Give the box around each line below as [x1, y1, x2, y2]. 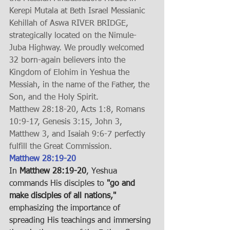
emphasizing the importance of [9, 204, 123, 213]
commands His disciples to [9, 180, 107, 188]
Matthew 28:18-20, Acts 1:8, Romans [9, 106, 147, 114]
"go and [107, 180, 138, 188]
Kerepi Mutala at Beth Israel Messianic [9, 7, 147, 15]
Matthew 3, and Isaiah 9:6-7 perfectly [9, 130, 148, 139]
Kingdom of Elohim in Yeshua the [9, 69, 132, 77]
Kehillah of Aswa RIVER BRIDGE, [9, 20, 131, 28]
